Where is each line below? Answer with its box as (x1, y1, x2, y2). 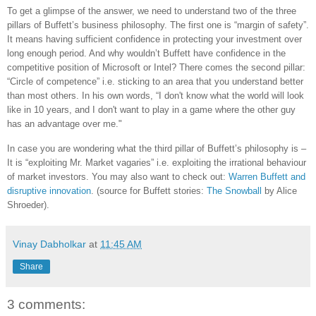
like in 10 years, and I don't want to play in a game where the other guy (7, 104, 296, 115)
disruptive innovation (7, 186, 91, 197)
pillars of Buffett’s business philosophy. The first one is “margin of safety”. (7, 19, 309, 30)
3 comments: (7, 297, 85, 312)
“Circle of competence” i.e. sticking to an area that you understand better (7, 75, 303, 87)
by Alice (262, 186, 297, 197)
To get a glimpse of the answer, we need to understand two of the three (7, 5, 296, 16)
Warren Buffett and (229, 171, 305, 183)
